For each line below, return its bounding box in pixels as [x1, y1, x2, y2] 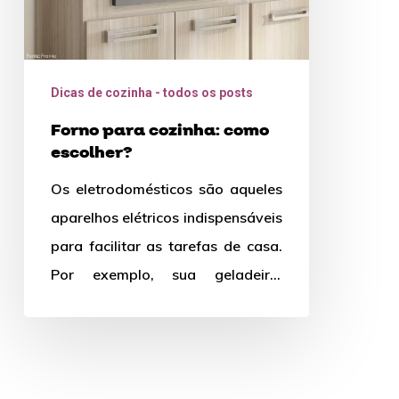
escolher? [50, 142, 133, 165]
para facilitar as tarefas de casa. [50, 237, 282, 256]
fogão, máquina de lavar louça [50, 294, 282, 313]
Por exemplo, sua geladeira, [50, 265, 282, 284]
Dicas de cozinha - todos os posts [50, 85, 253, 101]
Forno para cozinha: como [50, 119, 269, 142]
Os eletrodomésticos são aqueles [50, 180, 282, 199]
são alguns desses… [50, 322, 184, 341]
